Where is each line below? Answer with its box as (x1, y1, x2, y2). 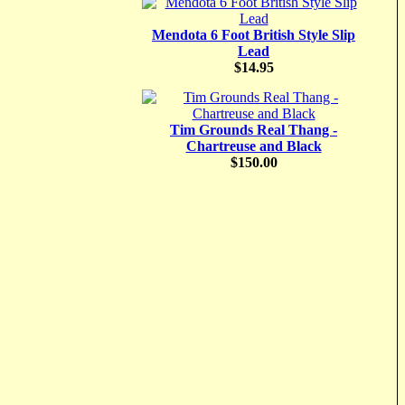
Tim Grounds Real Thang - (170, 122, 337, 138)
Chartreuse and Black (185, 138, 322, 155)
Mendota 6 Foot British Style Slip (152, 27, 355, 43)
